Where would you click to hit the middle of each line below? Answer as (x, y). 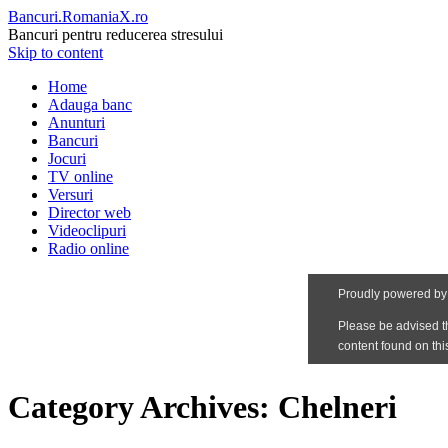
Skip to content (55, 52)
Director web (89, 212)
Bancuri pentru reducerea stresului (115, 34)
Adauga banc (90, 104)
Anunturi (76, 122)
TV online (80, 176)
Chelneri (337, 407)
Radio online (88, 248)
